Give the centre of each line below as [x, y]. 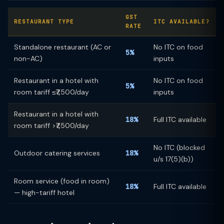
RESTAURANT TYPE [44, 21]
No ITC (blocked [179, 147]
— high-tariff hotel [44, 192]
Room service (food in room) [62, 181]
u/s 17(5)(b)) [173, 159]
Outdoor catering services [57, 153]
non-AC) [28, 58]
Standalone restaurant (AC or [62, 47]
